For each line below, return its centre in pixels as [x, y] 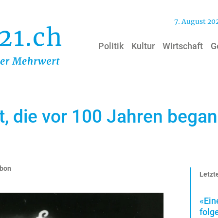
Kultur [143, 46]
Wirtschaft [183, 46]
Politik [111, 46]
